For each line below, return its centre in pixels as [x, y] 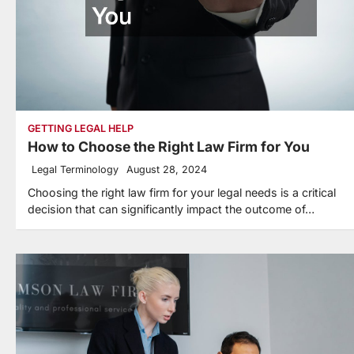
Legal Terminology [75, 170]
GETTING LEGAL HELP [81, 129]
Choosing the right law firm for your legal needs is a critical [182, 193]
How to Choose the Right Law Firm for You [169, 147]
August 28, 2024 [167, 170]
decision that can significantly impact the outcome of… [171, 209]
